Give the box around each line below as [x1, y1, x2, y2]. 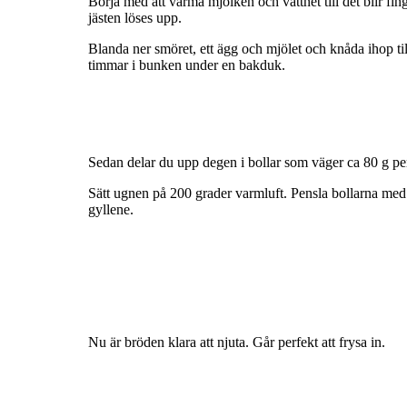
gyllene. [88, 202, 134, 218]
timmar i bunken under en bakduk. [88, 57, 285, 74]
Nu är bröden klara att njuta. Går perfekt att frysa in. [88, 334, 385, 351]
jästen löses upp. [88, 10, 182, 26]
